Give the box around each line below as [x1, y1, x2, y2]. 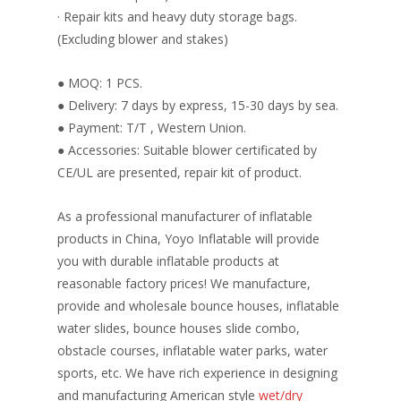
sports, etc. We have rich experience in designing [57, 363, 337, 381]
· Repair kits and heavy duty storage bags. [57, 7, 297, 25]
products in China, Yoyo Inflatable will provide [57, 229, 320, 247]
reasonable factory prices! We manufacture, [57, 274, 311, 292]
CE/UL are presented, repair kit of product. [57, 163, 302, 181]
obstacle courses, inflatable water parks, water [57, 341, 328, 359]
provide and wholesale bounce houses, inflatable [57, 296, 339, 314]
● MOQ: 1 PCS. [57, 73, 142, 91]
